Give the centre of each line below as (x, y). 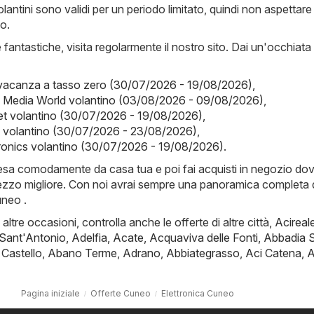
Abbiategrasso (203, 253)
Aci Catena (273, 253)
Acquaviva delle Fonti (204, 237)
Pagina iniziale (50, 293)
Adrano (142, 253)
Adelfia (89, 237)
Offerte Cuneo (120, 293)
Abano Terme (82, 253)
